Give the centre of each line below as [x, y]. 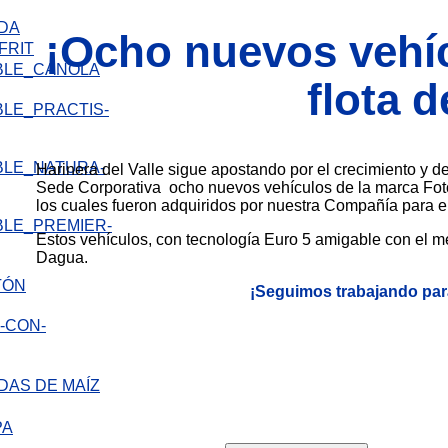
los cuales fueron [98, 205]
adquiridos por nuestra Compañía [281, 205]
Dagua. [62, 257]
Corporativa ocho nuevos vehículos [207, 187]
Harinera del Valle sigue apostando [163, 169]
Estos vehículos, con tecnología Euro [169, 239]
